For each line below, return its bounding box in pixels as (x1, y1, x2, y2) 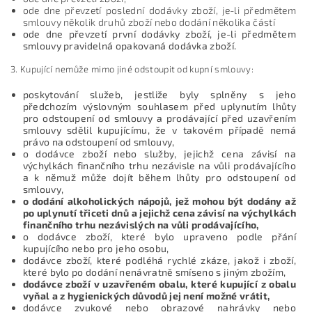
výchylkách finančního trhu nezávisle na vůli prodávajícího (22, 159, 296, 171)
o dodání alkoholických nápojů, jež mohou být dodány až (22, 194, 296, 207)
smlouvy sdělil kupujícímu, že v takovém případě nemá (22, 123, 296, 136)
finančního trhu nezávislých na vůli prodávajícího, (22, 218, 259, 231)
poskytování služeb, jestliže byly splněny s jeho (22, 88, 296, 100)
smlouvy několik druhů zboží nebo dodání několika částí (22, 15, 275, 28)
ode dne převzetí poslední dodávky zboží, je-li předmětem (22, 3, 296, 16)
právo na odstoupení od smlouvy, (22, 135, 175, 148)
